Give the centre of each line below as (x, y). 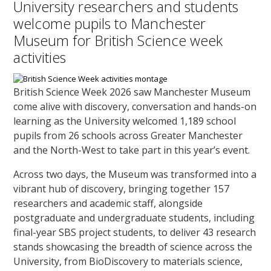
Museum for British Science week (118, 40)
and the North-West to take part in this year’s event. (132, 150)
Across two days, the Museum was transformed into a (135, 174)
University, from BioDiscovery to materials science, (128, 261)
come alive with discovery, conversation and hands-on (135, 106)
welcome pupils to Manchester (110, 23)
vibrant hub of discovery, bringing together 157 (122, 188)
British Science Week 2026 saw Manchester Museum (132, 92)
